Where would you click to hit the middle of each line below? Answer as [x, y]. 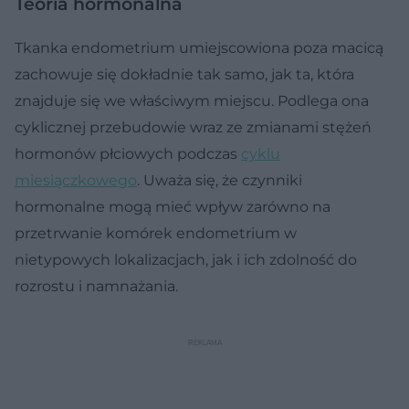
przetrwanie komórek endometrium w [156, 233]
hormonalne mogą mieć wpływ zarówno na [173, 206]
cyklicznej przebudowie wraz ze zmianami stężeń [193, 127]
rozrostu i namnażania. [96, 286]
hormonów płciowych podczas [128, 153]
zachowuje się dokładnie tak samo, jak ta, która [184, 74]
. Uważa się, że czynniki [220, 180]
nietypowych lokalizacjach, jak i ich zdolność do [186, 259]
